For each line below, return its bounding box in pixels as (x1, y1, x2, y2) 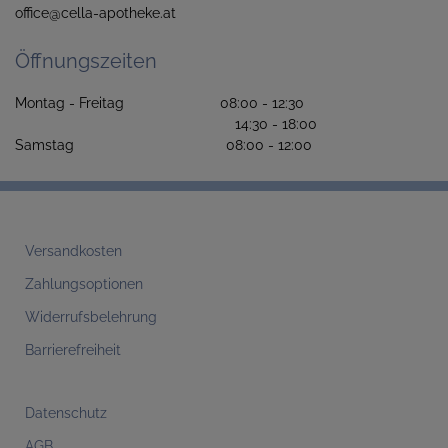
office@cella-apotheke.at (15, 4, 176, 21)
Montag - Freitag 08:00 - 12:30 (15, 94, 332, 111)
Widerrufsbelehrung (25, 308, 157, 325)
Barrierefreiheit (25, 341, 121, 358)
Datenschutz (25, 404, 107, 421)
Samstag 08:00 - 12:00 (15, 136, 312, 153)
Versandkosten (25, 242, 122, 259)
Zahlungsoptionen (25, 275, 143, 292)
